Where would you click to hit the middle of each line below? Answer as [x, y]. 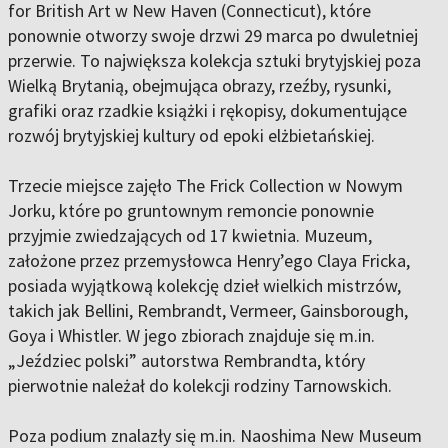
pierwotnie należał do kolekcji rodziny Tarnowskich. [200, 386]
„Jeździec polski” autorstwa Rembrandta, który [186, 361]
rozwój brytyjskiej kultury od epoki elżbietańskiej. [191, 136]
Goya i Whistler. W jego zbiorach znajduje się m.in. [191, 336]
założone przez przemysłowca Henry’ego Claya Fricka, [209, 261]
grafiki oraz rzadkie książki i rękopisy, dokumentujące [207, 111]
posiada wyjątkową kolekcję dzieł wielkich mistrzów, [204, 286]
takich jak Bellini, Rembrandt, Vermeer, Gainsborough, [208, 311]
